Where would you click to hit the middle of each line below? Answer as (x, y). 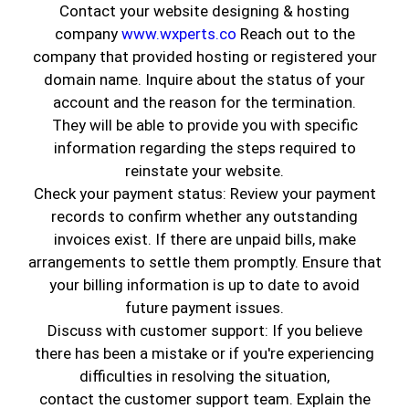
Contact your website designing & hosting (204, 11)
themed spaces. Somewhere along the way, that (202, 296)
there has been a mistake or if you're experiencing (204, 354)
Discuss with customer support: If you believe (204, 331)
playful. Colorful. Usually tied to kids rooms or (194, 273)
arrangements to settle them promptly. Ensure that (204, 262)
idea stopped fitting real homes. (149, 319)
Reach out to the (295, 34)
